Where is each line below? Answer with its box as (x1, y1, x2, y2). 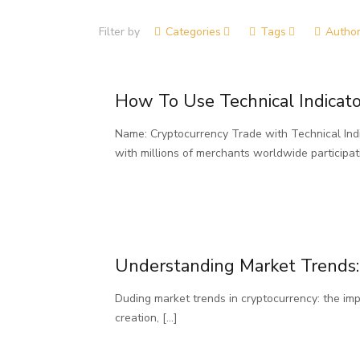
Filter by (99, 24, 140, 39)
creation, (115, 310, 159, 325)
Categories (166, 24, 221, 39)
